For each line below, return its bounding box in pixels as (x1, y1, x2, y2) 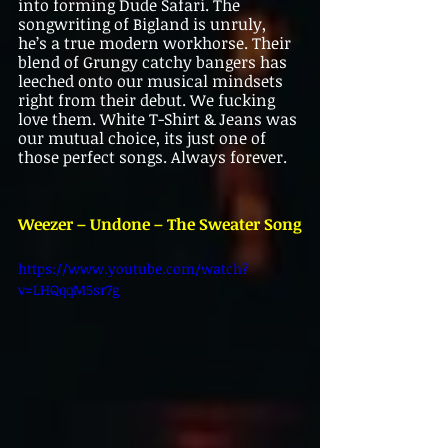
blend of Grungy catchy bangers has (18, 51, 291, 74)
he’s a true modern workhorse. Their (18, 32, 295, 55)
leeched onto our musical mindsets (18, 70, 287, 93)
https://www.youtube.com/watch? (18, 259, 249, 279)
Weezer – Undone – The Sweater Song (18, 213, 302, 236)
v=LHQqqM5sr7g (18, 280, 119, 300)
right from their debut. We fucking (18, 89, 279, 112)
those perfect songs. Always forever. (18, 146, 287, 169)
